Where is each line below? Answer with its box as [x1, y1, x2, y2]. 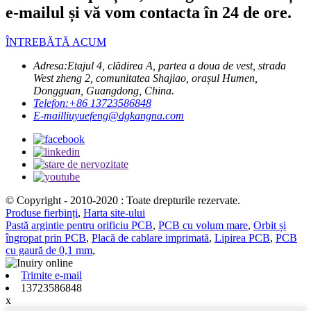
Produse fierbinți [6, 206, 78, 219]
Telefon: [33, 96, 69, 109]
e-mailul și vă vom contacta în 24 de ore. [6, 3, 292, 22]
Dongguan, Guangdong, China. [33, 84, 174, 96]
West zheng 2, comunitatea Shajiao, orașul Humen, [33, 72, 258, 84]
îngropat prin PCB [6, 231, 86, 244]
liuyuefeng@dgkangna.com [63, 109, 184, 121]
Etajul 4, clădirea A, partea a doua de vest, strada [67, 59, 286, 72]
